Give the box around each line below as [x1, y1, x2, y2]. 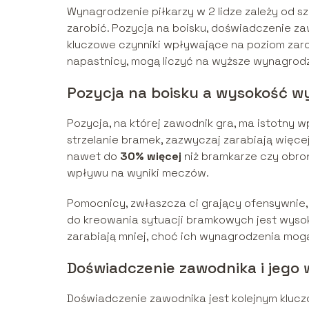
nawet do [67, 148, 120, 163]
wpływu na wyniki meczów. [67, 165, 209, 180]
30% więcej [120, 148, 181, 163]
